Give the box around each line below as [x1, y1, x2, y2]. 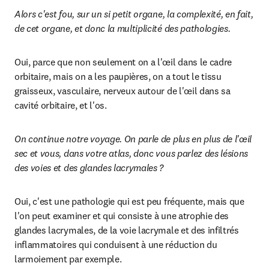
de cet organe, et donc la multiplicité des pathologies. [14, 22, 231, 34]
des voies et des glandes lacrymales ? [14, 162, 164, 174]
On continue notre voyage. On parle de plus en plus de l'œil [14, 133, 252, 145]
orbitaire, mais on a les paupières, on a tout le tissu [14, 70, 222, 82]
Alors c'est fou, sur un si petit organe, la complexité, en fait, [14, 8, 253, 20]
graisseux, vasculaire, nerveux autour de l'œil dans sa [14, 85, 231, 97]
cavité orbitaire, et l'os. [14, 99, 107, 111]
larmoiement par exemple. [14, 253, 122, 265]
